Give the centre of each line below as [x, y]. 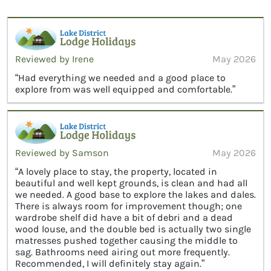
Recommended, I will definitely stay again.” [110, 263]
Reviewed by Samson [62, 152]
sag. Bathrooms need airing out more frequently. [122, 252]
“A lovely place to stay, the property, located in [116, 171]
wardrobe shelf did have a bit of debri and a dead [124, 217]
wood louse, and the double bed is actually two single [133, 229]
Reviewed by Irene [54, 59]
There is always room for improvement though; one [129, 206]
